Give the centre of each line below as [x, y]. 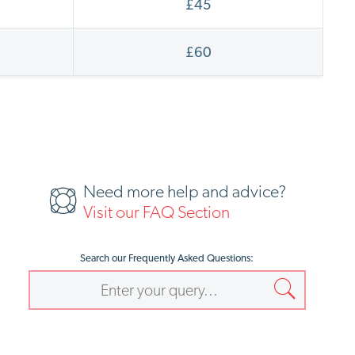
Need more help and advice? [185, 191]
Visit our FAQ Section [157, 212]
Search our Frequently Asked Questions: [167, 258]
